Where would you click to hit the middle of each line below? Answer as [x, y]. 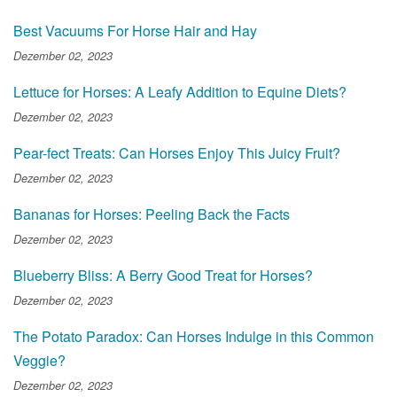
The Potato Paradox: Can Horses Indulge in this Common [194, 336]
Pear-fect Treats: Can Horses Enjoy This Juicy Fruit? [177, 152]
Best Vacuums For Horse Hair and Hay [135, 30]
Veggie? [39, 360]
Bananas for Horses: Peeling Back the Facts [152, 214]
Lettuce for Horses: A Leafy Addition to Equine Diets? [180, 91]
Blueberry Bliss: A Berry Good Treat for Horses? [163, 275]
